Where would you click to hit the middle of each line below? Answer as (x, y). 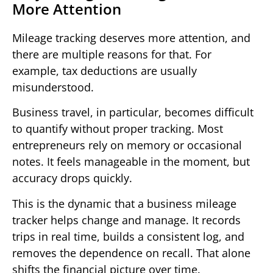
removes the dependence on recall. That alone (131, 253)
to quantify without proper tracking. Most (118, 129)
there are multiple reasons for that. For (112, 55)
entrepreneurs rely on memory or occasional (127, 145)
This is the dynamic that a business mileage (124, 203)
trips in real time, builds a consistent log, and (128, 236)
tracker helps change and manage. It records (126, 220)
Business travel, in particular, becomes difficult (133, 112)
